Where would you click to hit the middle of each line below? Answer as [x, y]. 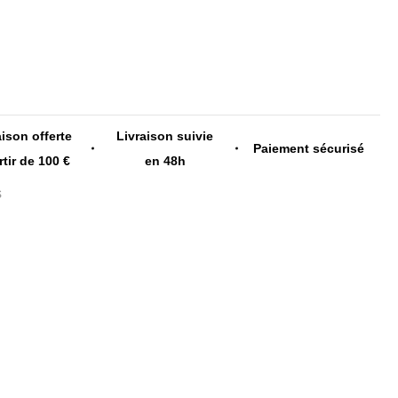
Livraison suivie [165, 135]
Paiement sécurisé [308, 148]
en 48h [165, 160]
